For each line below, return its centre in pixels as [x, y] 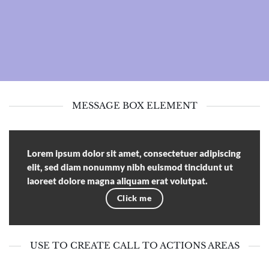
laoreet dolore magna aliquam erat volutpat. [117, 181]
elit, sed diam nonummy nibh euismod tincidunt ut [130, 168]
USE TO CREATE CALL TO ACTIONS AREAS [134, 246]
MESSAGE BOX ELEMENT [134, 106]
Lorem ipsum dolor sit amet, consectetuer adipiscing [134, 154]
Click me [134, 198]
